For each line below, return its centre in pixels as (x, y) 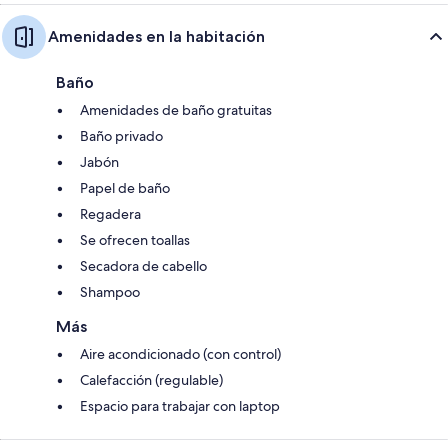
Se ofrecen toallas (135, 239)
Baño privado (121, 135)
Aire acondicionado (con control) (180, 353)
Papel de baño (125, 187)
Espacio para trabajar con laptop (180, 405)
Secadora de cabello (143, 265)
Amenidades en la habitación (156, 36)
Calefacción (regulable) (151, 379)
